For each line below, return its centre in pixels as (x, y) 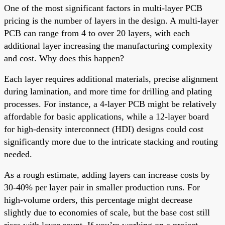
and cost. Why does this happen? (64, 58)
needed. (18, 154)
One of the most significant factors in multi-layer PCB (103, 8)
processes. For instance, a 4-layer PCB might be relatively (110, 104)
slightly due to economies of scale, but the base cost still (107, 212)
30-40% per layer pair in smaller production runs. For (102, 187)
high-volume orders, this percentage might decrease (98, 200)
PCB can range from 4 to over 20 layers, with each (97, 33)
